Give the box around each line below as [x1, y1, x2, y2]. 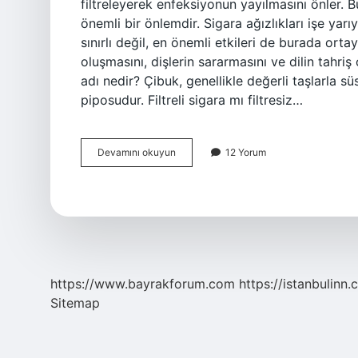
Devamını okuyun [97, 146, 176, 158]
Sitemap [50, 295, 100, 311]
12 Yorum [225, 146, 266, 158]
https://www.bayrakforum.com [50, 276, 235, 292]
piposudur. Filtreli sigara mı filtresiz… [81, 92, 303, 108]
